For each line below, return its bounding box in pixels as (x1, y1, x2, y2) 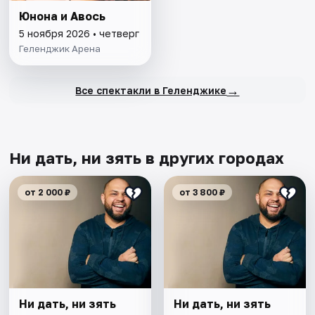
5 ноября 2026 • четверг (19, 27, 140, 40)
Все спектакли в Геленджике (75, 84, 227, 96)
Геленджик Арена (19, 43, 101, 55)
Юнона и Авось (19, 9, 106, 24)
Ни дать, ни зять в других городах (9, 148, 285, 168)
